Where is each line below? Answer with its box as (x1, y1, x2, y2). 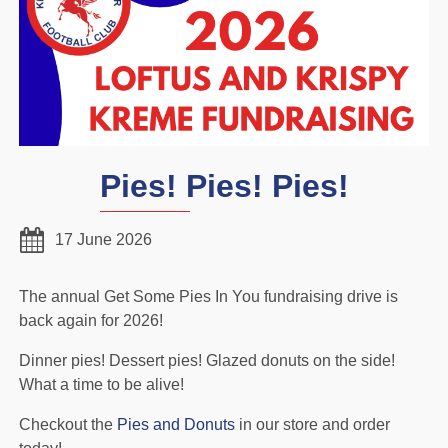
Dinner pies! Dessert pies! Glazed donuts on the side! (19, 351, 395, 369)
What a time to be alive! (19, 375, 184, 393)
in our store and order (235, 415, 390, 433)
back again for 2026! (19, 311, 163, 329)
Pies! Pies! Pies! (99, 167, 349, 204)
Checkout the (19, 415, 117, 433)
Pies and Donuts (117, 415, 235, 433)
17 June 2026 (55, 230, 152, 248)
